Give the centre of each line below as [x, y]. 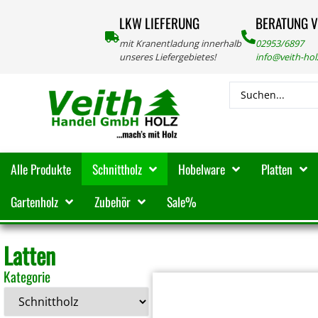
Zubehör [113, 202]
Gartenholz [34, 202]
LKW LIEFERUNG [159, 23]
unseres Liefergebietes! [167, 57]
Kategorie [27, 277]
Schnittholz [117, 169]
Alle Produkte [41, 169]
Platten [277, 169]
